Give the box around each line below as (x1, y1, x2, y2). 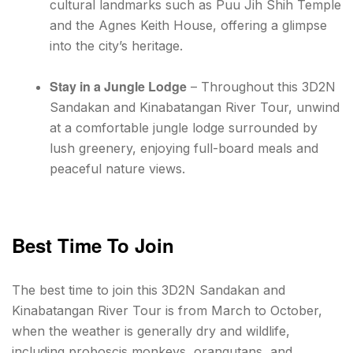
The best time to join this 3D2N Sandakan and (12, 282, 285, 299)
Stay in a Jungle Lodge (50, 77, 187, 96)
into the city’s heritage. (50, 38, 183, 54)
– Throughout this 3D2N (187, 79, 336, 95)
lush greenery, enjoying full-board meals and (50, 140, 318, 157)
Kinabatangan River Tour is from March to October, (12, 303, 322, 319)
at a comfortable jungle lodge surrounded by (50, 120, 318, 136)
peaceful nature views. (50, 161, 185, 177)
